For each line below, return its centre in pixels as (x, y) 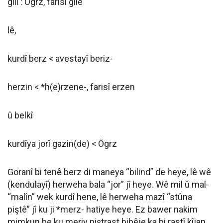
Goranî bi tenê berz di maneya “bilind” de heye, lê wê (109, 172)
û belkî (20, 115)
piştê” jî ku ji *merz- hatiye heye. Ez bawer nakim (103, 209)
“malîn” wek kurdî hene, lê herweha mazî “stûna (100, 197)
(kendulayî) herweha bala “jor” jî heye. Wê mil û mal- (108, 184)
